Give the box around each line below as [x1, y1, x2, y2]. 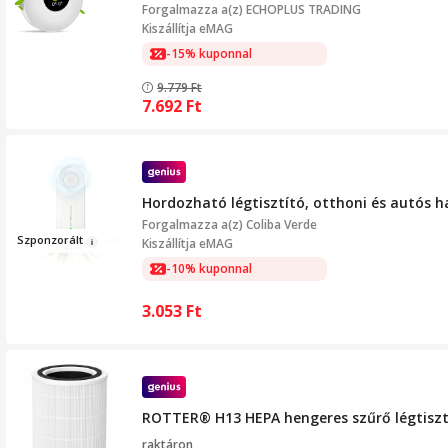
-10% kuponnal [166, 260, 252, 277]
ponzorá [30, 232, 76, 248]
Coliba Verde [246, 215, 317, 233]
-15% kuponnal [166, 45, 252, 62]
